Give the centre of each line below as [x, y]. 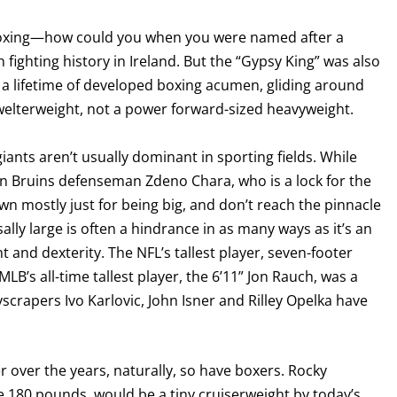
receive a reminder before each [110, 308]
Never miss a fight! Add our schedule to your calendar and [198, 287]
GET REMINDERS [114, 359]
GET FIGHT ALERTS [104, 248]
